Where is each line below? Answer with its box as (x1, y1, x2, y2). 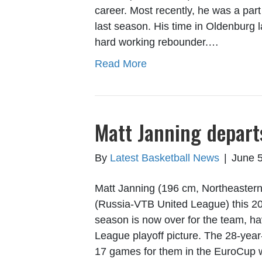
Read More (95, 58, 147, 70)
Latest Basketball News (110, 152, 219, 164)
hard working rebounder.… (95, 36, 219, 49)
